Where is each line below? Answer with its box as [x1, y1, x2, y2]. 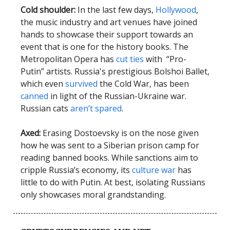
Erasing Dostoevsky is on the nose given [41, 127, 199, 139]
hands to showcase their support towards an [21, 29, 193, 41]
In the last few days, [78, 4, 156, 16]
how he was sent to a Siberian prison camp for [21, 140, 199, 151]
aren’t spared [70, 103, 122, 114]
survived [65, 78, 98, 90]
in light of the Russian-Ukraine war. [48, 90, 186, 102]
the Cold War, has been [98, 78, 189, 90]
